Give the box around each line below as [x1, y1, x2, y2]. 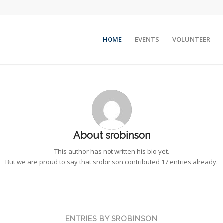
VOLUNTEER [172, 35, 210, 44]
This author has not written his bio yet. [54, 147, 169, 156]
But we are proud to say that [5, 157, 93, 167]
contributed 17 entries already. [123, 157, 218, 167]
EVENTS [135, 35, 159, 44]
